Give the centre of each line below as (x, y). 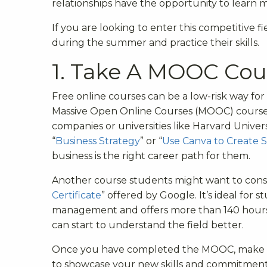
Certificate (77, 195)
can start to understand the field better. (148, 225)
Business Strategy (98, 141)
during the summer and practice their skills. (156, 42)
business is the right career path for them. (151, 156)
